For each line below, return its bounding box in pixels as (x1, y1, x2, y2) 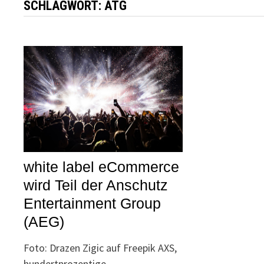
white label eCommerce (24, 158, 180, 175)
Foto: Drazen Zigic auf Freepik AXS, (24, 240, 177, 255)
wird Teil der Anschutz (24, 176, 169, 193)
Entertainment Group (24, 194, 161, 212)
